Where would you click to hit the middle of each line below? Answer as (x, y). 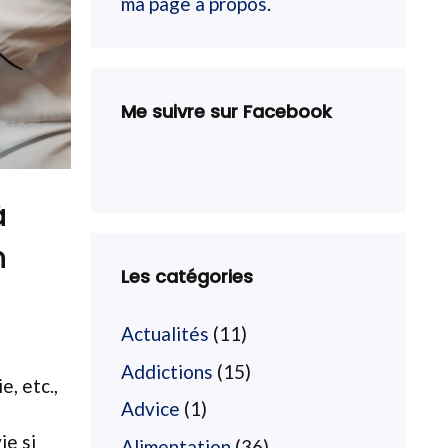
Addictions (167, 371)
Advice (150, 408)
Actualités (165, 333)
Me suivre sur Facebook (226, 111)
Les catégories (187, 276)
